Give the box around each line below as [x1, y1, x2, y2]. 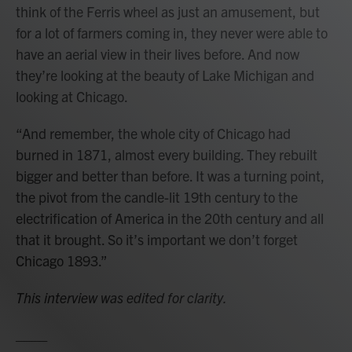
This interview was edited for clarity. [16, 288, 227, 306]
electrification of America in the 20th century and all [16, 209, 324, 227]
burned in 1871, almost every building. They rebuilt [16, 145, 317, 163]
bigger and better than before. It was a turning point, [16, 167, 324, 185]
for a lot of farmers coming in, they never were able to [16, 24, 328, 42]
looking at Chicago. [16, 87, 128, 105]
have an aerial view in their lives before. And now [16, 45, 299, 63]
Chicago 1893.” [16, 251, 108, 269]
